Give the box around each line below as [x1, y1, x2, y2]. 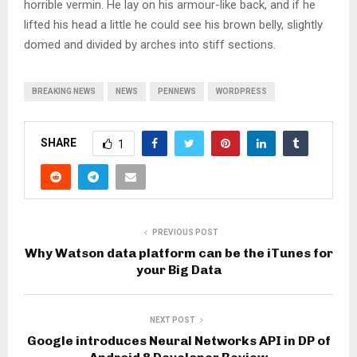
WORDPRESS [216, 87, 267, 96]
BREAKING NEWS [32, 87, 96, 96]
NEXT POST [149, 316, 195, 325]
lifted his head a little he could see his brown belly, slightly [24, 18, 323, 33]
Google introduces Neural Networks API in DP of [26, 333, 331, 349]
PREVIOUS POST [151, 228, 218, 237]
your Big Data [135, 262, 222, 278]
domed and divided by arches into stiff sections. [24, 37, 276, 53]
